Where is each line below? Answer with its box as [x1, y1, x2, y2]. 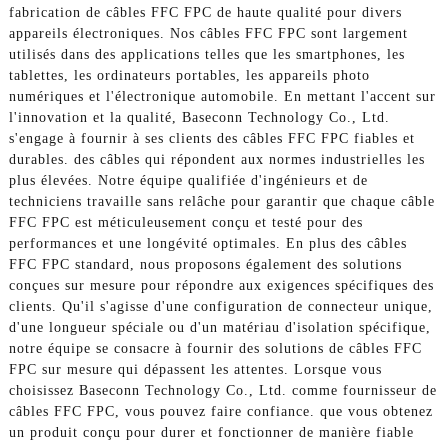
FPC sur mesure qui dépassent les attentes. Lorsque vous [8, 362, 382, 378]
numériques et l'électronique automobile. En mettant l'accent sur [8, 89, 436, 105]
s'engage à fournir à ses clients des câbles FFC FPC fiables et [8, 131, 415, 147]
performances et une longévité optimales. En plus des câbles [8, 236, 407, 252]
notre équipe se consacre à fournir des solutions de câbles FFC [8, 341, 422, 357]
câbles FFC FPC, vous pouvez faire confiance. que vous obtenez [8, 404, 433, 420]
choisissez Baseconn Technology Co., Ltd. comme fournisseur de [8, 383, 437, 399]
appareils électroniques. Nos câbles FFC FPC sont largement [8, 26, 408, 42]
